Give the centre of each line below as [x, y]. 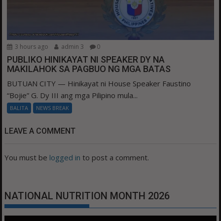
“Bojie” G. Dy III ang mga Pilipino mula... [73, 95]
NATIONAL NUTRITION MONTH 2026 [87, 196]
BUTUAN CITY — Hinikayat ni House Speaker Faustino [99, 84]
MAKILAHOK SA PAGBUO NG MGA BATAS [89, 69]
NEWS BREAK [53, 108]
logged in [65, 158]
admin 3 [72, 47]
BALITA [19, 108]
